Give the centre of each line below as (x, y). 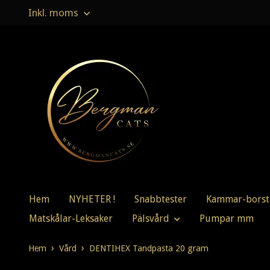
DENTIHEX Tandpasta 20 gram (149, 249)
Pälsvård (151, 219)
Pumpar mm (227, 219)
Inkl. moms (55, 13)
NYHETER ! (92, 199)
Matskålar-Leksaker (71, 219)
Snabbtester (161, 199)
